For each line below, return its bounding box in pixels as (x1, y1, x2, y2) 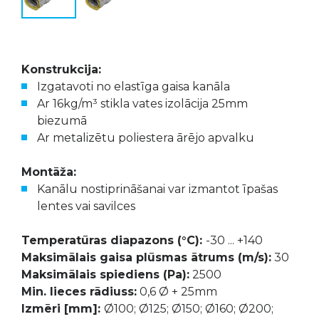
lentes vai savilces (37, 199, 135, 213)
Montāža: (21, 165, 76, 179)
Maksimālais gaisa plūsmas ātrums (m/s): (21, 251, 271, 264)
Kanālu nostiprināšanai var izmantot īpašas (37, 182, 278, 196)
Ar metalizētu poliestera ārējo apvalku (37, 131, 257, 145)
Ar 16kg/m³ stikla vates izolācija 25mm (37, 97, 248, 110)
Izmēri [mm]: (21, 302, 104, 315)
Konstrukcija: (21, 63, 101, 76)
